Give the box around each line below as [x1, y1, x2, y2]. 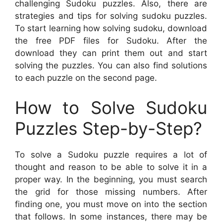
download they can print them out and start [15, 48, 207, 58]
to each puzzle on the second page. [15, 73, 157, 83]
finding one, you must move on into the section [15, 199, 207, 209]
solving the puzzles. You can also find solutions [15, 60, 207, 71]
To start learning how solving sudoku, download [15, 23, 207, 34]
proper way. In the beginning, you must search [15, 174, 207, 184]
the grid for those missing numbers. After [15, 186, 207, 197]
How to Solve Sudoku [15, 97, 207, 118]
